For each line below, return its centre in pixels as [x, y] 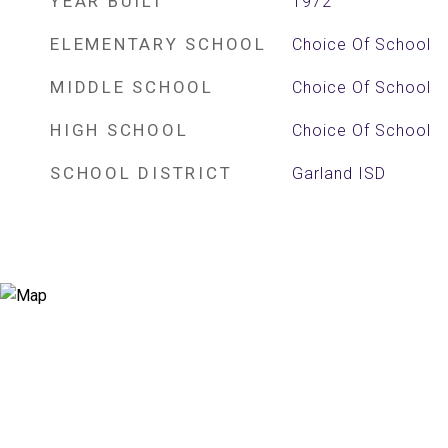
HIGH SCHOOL [119, 130]
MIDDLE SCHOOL [132, 87]
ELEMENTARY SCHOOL [158, 44]
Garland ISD [338, 173]
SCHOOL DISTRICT [141, 173]
